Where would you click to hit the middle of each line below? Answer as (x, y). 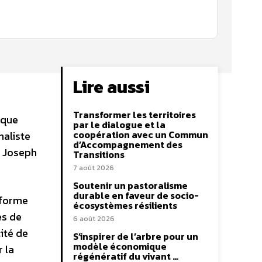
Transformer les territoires (135, 115)
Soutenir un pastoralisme (130, 185)
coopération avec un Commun (141, 135)
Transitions (99, 154)
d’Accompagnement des (128, 144)
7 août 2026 (94, 168)
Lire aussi (111, 87)
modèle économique (120, 246)
